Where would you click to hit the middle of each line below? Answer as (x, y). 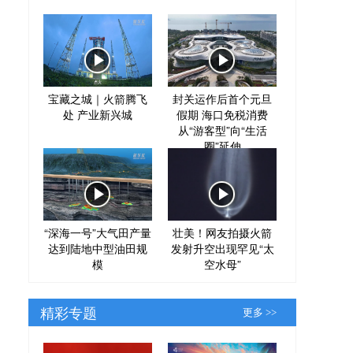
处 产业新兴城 (98, 114)
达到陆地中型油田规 (98, 248)
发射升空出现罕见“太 (222, 248)
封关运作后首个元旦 (222, 98)
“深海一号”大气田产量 (98, 232)
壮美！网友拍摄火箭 (222, 232)
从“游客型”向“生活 (222, 130)
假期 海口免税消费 (222, 114)
